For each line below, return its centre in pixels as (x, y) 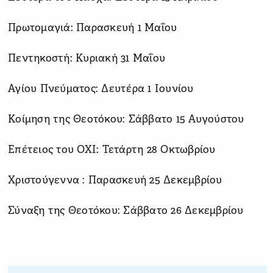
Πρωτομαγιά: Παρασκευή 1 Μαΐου (93, 28)
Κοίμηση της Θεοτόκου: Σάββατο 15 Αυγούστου (126, 119)
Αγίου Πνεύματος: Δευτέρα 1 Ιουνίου (101, 89)
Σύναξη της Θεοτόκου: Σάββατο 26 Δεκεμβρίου (126, 211)
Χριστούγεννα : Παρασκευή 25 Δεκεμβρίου (115, 180)
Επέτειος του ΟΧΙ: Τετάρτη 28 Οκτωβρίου (112, 150)
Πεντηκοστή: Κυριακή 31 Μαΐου (87, 58)
